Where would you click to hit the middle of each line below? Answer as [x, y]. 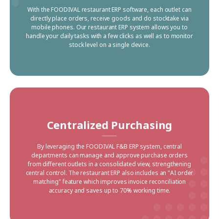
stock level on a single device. [109, 44]
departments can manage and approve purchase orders [109, 155]
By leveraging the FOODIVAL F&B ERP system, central [109, 146]
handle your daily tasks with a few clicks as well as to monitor [109, 36]
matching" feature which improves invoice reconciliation [109, 181]
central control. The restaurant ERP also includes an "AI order [109, 173]
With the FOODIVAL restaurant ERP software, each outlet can [109, 9]
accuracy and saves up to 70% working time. [109, 190]
